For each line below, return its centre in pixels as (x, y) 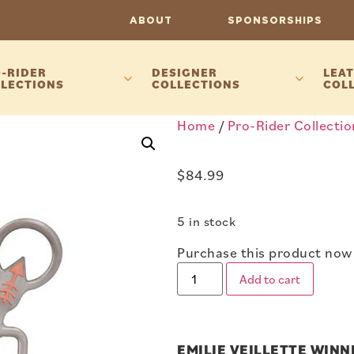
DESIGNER (185, 72)
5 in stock (206, 222)
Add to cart (270, 279)
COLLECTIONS (196, 84)
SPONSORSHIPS (275, 20)
